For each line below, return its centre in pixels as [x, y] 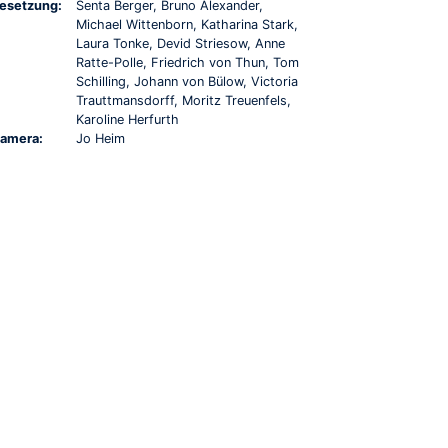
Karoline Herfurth [127, 119]
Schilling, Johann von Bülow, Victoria [187, 81]
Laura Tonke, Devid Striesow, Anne [180, 43]
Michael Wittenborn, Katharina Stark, [187, 24]
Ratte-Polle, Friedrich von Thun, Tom [187, 62]
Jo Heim [100, 138]
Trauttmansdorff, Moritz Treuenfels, [183, 100]
